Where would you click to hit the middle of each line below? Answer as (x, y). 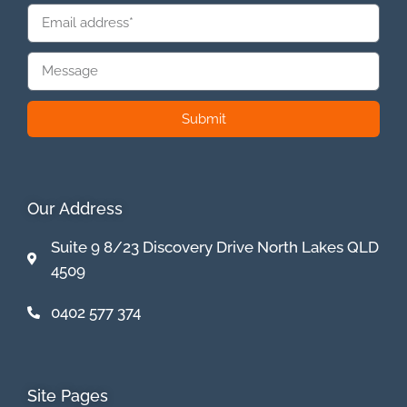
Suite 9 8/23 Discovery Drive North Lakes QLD (214, 248)
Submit (203, 119)
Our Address (75, 209)
